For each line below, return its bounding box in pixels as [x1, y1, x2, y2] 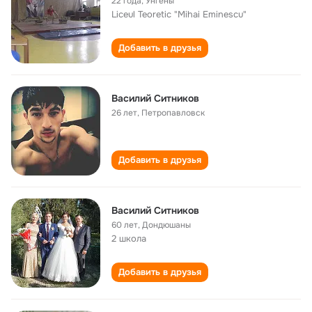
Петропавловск [141, 107, 205, 118]
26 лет [111, 107, 137, 118]
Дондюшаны [142, 219, 191, 231]
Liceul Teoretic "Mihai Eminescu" [111, 8, 247, 20]
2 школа [111, 233, 146, 244]
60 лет [111, 219, 138, 231]
